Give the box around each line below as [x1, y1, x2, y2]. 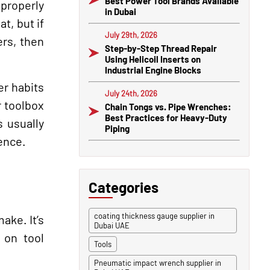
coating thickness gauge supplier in [94, 211, 215, 221]
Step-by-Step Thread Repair [105, 43, 217, 54]
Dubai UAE [94, 221, 130, 230]
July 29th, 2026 [105, 30, 157, 40]
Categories [89, 178, 159, 196]
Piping [105, 123, 130, 134]
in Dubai [105, 6, 136, 17]
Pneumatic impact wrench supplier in [94, 258, 221, 268]
